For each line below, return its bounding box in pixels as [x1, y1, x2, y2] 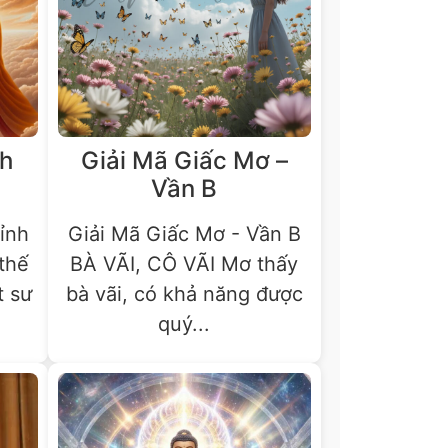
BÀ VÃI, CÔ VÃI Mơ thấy [70, 251, 299, 276]
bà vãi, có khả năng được [65, 281, 303, 306]
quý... [158, 311, 211, 336]
